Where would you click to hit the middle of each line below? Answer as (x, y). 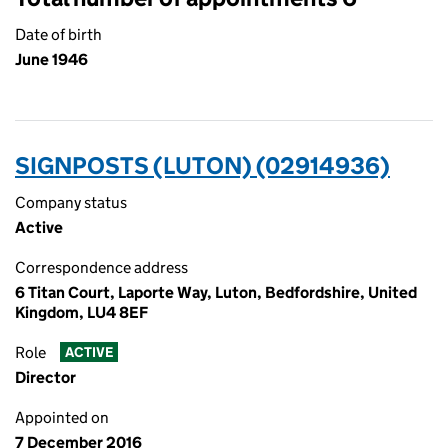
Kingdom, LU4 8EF (81, 312)
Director (45, 377)
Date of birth (58, 34)
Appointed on (62, 417)
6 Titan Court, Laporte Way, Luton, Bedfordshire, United (216, 292)
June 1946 (51, 59)
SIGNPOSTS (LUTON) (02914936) (202, 165)
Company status (71, 202)
